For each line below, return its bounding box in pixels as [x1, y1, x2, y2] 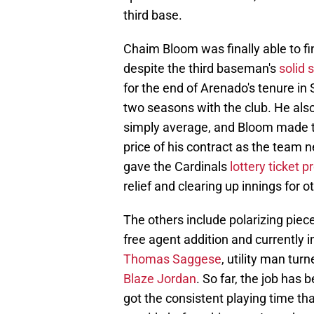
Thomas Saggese [123, 252, 221, 267]
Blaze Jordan [123, 271, 196, 287]
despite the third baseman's [123, 61, 279, 76]
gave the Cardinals [123, 159, 230, 175]
